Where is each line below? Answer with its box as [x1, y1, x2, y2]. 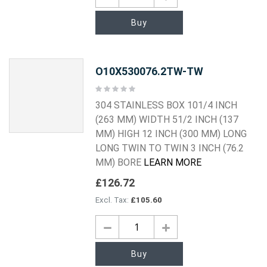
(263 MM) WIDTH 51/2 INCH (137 [95, 114, 239, 126]
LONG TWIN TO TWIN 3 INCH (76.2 [95, 142, 244, 154]
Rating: [95, 83, 119, 92]
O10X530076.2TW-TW [95, 65, 204, 77]
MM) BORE [95, 157, 144, 169]
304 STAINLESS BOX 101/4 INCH [95, 100, 238, 111]
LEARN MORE [144, 157, 202, 169]
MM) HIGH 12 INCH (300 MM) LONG [95, 128, 247, 140]
